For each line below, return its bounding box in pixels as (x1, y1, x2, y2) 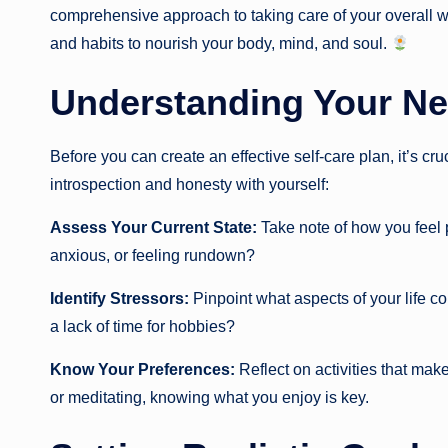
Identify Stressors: (50, 290, 189, 308)
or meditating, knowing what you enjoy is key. (50, 389, 369, 407)
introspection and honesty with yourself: (50, 176, 329, 194)
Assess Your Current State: (50, 219, 257, 237)
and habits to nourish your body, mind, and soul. (50, 35, 391, 53)
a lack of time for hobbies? (50, 318, 235, 336)
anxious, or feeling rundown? (50, 247, 255, 265)
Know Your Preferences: (50, 361, 235, 379)
